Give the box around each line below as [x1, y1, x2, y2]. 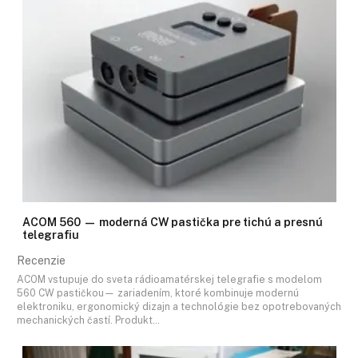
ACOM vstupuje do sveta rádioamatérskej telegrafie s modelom [17, 272, 322, 285]
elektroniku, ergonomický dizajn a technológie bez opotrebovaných [17, 300, 341, 312]
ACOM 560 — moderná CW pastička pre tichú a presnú [22, 216, 323, 229]
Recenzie [17, 254, 66, 268]
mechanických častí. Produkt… [17, 313, 160, 326]
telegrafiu [22, 229, 79, 242]
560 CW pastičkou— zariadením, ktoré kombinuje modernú [17, 286, 299, 299]
